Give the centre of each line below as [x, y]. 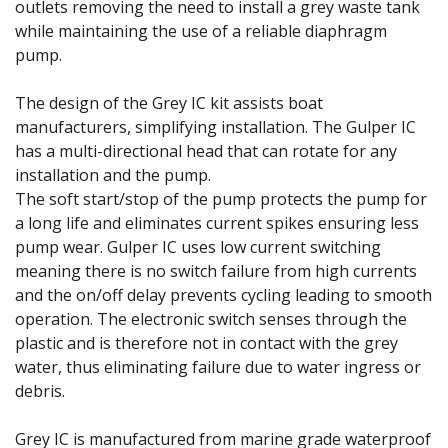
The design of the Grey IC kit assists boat [169, 102]
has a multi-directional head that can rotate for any [206, 150]
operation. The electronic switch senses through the [211, 318]
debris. [40, 390]
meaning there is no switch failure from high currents [216, 270]
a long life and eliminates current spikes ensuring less [217, 222]
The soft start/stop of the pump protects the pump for [221, 198]
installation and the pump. [113, 174]
